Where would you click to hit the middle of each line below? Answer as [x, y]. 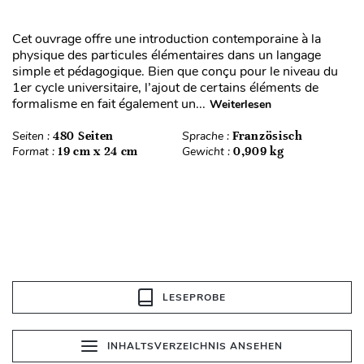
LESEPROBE [194, 297]
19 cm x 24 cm [98, 151]
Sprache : [207, 136]
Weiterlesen [240, 104]
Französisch [268, 135]
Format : [35, 151]
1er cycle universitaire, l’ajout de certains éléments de [165, 87]
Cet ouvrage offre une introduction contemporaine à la [167, 39]
